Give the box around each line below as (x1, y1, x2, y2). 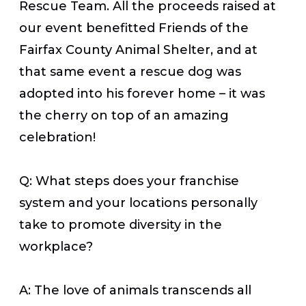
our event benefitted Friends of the (19, 20, 249, 36)
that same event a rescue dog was (19, 64, 241, 79)
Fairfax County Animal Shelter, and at (19, 42, 258, 57)
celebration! (19, 129, 96, 145)
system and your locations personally (19, 195, 258, 210)
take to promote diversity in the (19, 217, 222, 232)
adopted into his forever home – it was (19, 85, 265, 101)
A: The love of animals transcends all (19, 282, 251, 298)
